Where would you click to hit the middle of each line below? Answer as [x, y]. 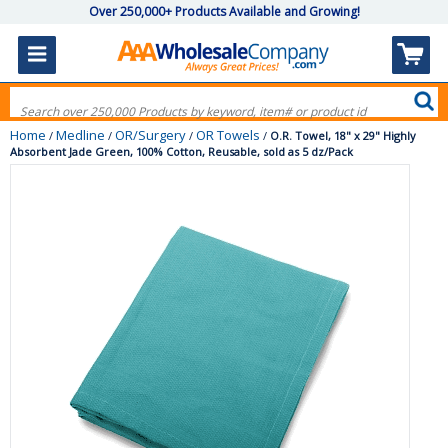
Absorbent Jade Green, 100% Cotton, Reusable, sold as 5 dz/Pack [181, 151]
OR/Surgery [150, 135]
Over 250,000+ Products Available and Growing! [224, 11]
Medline [80, 135]
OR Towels [228, 135]
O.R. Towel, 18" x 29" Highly [343, 135]
